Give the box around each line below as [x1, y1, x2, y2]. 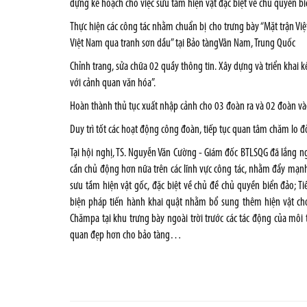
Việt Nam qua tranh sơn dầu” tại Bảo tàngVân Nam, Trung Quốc [70, 38, 295, 49]
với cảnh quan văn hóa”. [70, 77, 156, 89]
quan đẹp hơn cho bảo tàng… [70, 230, 182, 241]
